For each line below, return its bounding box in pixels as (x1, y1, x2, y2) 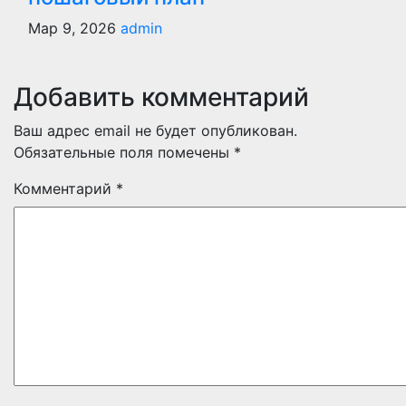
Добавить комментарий (14, 82, 309, 112)
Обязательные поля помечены (14, 143, 234, 161)
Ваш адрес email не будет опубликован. (14, 121, 297, 140)
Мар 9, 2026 (28, 19, 116, 37)
